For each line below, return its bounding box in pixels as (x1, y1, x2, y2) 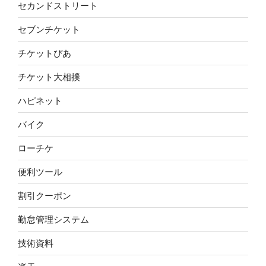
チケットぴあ (18, 47, 71, 58)
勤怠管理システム (18, 214, 89, 224)
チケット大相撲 (18, 71, 80, 82)
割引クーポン (18, 190, 71, 201)
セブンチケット (18, 24, 80, 34)
